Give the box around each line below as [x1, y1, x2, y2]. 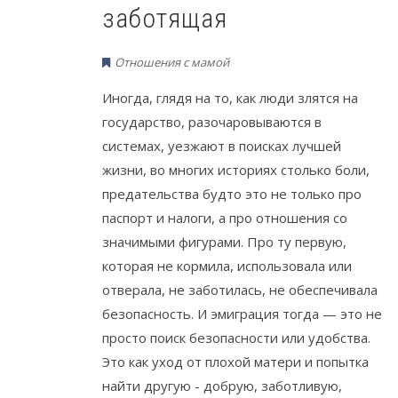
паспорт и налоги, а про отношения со [102, 208, 347, 227]
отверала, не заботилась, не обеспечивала [102, 280, 378, 298]
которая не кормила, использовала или [102, 256, 352, 275]
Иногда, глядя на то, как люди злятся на [102, 88, 358, 107]
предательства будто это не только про [102, 184, 362, 203]
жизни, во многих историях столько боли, [102, 160, 370, 179]
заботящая [102, 2, 227, 34]
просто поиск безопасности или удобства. [102, 328, 370, 346]
